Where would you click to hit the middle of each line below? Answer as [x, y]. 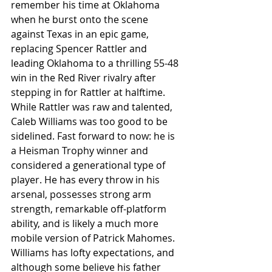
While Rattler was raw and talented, [93, 107]
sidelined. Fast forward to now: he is [94, 136]
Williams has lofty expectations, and [94, 252]
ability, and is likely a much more [86, 223]
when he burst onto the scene [81, 19]
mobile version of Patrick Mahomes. [94, 238]
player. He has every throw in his [87, 179]
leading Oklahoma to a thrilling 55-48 [96, 63]
